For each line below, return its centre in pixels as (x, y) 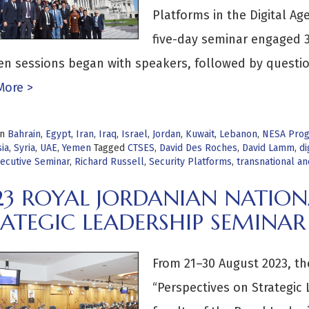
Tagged (110, 148)
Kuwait (200, 134)
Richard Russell (109, 162)
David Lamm (268, 148)
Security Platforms (190, 162)
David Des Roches (198, 148)
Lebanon (238, 134)
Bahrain (24, 134)
